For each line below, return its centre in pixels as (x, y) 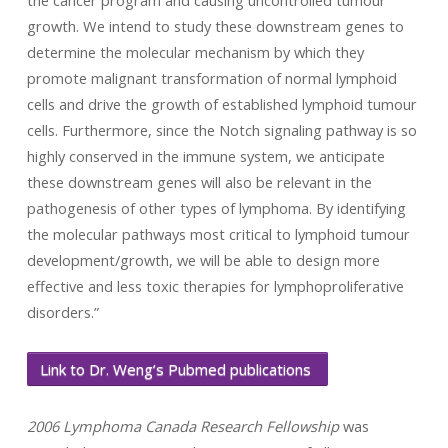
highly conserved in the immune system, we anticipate (205, 156)
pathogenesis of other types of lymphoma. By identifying (216, 208)
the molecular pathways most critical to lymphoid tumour (218, 234)
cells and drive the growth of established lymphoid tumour (221, 104)
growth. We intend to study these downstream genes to (215, 26)
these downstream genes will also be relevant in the (199, 182)
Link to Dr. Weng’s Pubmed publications (177, 369)
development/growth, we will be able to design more (203, 260)
